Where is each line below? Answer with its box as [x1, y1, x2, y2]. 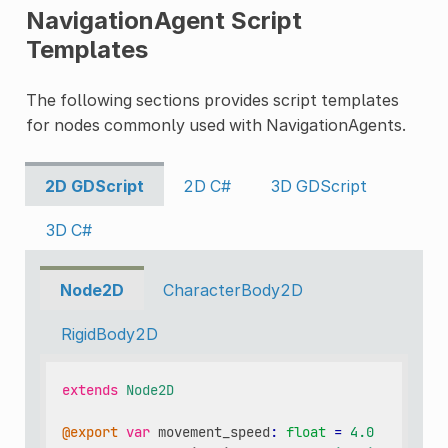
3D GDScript [270, 176, 367, 197]
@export [62, 422, 119, 441]
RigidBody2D [60, 324, 158, 345]
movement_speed [158, 422, 271, 441]
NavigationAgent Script [25, 6, 302, 36]
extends [62, 380, 119, 399]
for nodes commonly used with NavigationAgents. [25, 115, 406, 136]
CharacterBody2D [162, 280, 303, 301]
